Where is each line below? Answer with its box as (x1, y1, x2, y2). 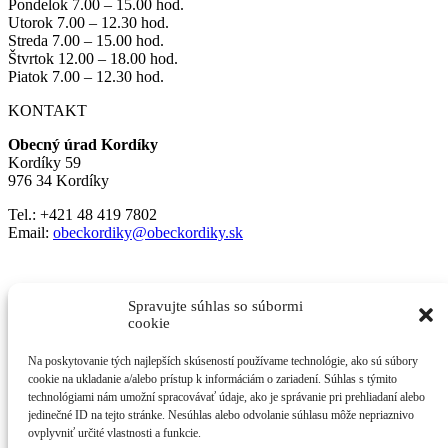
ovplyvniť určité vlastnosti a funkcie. (28, 426, 201, 440)
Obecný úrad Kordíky (8, 135, 158, 153)
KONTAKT (8, 101, 87, 119)
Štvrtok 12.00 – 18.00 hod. (8, 49, 178, 67)
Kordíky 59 (8, 153, 81, 171)
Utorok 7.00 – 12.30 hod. (8, 13, 169, 31)
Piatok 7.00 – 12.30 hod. (8, 67, 164, 85)
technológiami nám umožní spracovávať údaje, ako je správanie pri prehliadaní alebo (28, 390, 425, 404)
